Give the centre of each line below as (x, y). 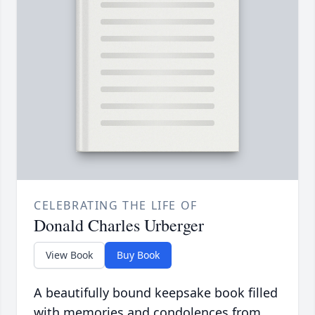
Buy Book (138, 255)
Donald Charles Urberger (119, 225)
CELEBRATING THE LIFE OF (116, 206)
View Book (69, 255)
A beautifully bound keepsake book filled (156, 293)
